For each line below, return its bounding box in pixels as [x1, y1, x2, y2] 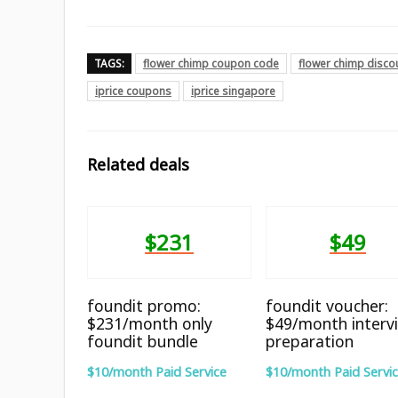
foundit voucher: [266, 294, 389, 316]
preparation [266, 330, 354, 352]
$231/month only [87, 312, 213, 334]
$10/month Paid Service [87, 362, 227, 380]
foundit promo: [87, 294, 202, 316]
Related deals [87, 153, 189, 175]
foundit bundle [87, 330, 199, 352]
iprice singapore [191, 83, 275, 99]
